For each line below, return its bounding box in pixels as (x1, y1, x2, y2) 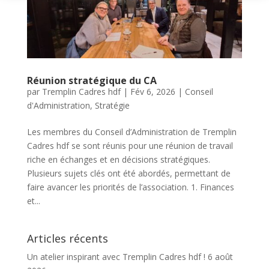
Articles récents (26, 231, 108, 246)
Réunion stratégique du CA (26, 74, 157, 88)
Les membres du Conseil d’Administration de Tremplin (26, 126, 237, 138)
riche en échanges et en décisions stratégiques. (26, 154, 210, 166)
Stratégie (94, 100, 130, 112)
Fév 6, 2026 (130, 86, 175, 98)
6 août (207, 251, 233, 263)
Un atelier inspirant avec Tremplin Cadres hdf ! (26, 251, 205, 263)
